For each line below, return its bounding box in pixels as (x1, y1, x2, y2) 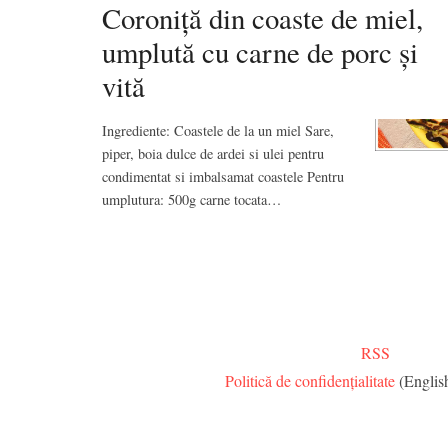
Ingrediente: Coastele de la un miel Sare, (102, 120, 334, 140)
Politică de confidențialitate (225, 369, 395, 391)
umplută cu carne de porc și (102, 32, 418, 71)
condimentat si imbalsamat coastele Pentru (102, 166, 344, 186)
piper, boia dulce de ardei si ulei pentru (102, 143, 324, 163)
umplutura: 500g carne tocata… (102, 189, 281, 209)
